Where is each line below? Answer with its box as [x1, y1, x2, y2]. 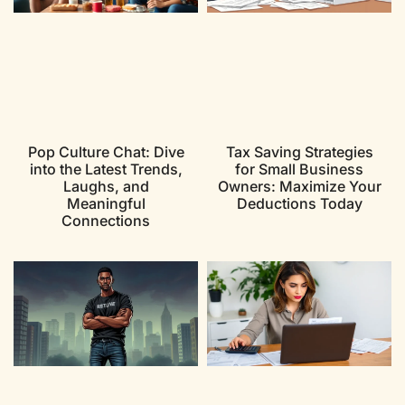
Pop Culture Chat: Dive [27, 142, 184, 161]
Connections [61, 211, 150, 230]
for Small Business [235, 159, 363, 178]
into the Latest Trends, [29, 159, 183, 178]
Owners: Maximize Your [217, 176, 381, 195]
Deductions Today [236, 193, 363, 212]
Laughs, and [62, 176, 149, 195]
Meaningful [66, 193, 146, 212]
